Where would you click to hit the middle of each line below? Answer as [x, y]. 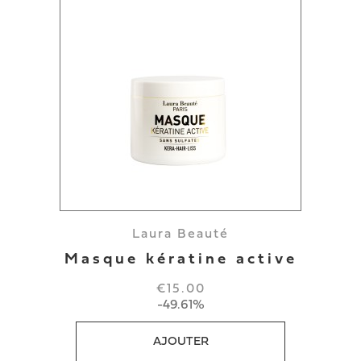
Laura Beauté [180, 234]
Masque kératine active [180, 260]
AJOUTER [180, 342]
